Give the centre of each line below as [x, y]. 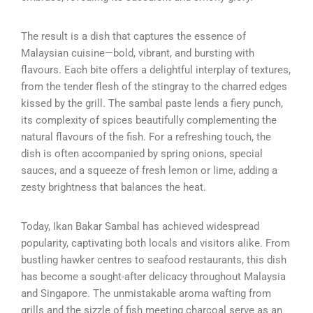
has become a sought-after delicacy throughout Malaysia [153, 276]
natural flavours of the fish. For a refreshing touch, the [146, 137]
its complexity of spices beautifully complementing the [149, 120]
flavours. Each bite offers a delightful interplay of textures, [156, 70]
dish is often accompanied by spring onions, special [142, 153]
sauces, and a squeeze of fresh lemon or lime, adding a [149, 170]
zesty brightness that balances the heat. [114, 187]
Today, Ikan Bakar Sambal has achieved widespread [140, 226]
